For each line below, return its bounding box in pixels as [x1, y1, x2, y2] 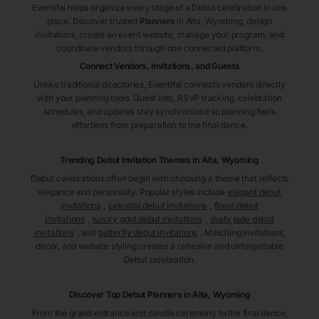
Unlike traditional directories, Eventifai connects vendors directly [33, 79, 286, 90]
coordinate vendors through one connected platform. [56, 43, 263, 54]
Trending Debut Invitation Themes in [60, 155, 199, 166]
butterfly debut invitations [98, 227, 198, 239]
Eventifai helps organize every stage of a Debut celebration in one [31, 2, 288, 14]
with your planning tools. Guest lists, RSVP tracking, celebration [36, 93, 283, 104]
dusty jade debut [209, 214, 274, 225]
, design [242, 16, 272, 27]
